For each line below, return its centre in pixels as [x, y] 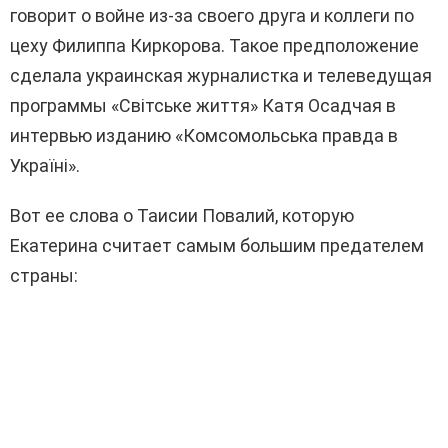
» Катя [279, 106]
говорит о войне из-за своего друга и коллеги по [212, 16]
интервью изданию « [96, 136]
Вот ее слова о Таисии [106, 216]
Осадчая [345, 106]
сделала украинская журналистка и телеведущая [221, 76]
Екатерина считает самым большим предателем [217, 246]
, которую [314, 216]
